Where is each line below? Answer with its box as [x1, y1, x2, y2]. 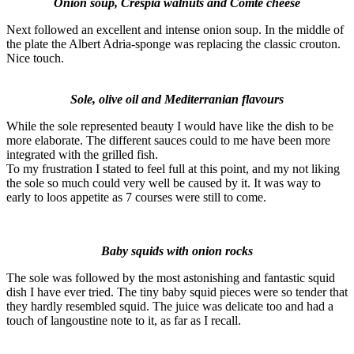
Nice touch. [6, 51, 64, 65]
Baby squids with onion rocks [101, 243, 253, 258]
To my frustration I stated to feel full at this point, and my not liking [6, 161, 340, 175]
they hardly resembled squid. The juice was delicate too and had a [6, 299, 333, 313]
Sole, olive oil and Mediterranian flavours [70, 92, 284, 106]
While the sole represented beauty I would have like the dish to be [6, 119, 333, 133]
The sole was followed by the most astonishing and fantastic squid [6, 270, 335, 284]
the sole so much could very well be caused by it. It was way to [6, 175, 321, 190]
